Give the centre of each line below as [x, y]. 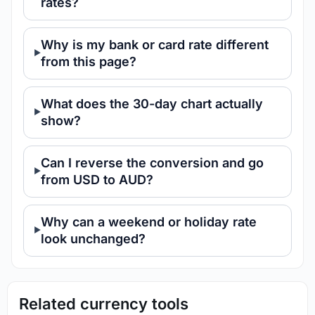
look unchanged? [93, 238]
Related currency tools [104, 303]
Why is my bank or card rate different [155, 44]
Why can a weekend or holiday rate [149, 221]
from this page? [89, 61]
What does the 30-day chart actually [152, 103]
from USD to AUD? [97, 179]
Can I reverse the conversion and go [152, 162]
